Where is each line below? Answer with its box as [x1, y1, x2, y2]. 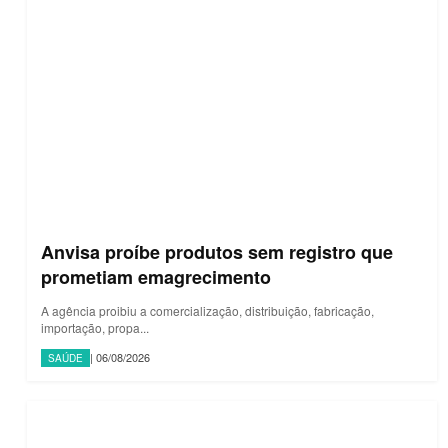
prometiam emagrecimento [41, 263, 271, 290]
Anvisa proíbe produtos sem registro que [41, 238, 393, 265]
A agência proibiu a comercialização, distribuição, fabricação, [41, 301, 374, 319]
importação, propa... [41, 318, 149, 336]
